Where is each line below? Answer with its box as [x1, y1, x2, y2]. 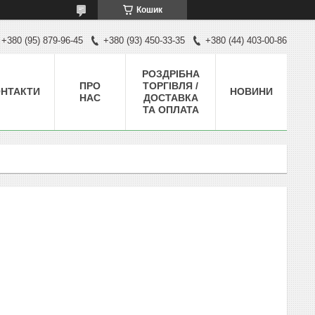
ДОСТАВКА [143, 91, 198, 103]
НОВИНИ [230, 85, 273, 97]
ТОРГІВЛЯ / [143, 79, 198, 91]
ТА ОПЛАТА [142, 103, 199, 115]
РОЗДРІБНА [141, 67, 200, 79]
